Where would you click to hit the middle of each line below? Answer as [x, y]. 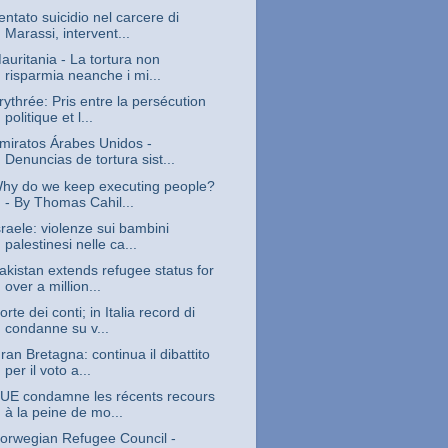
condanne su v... [56, 328]
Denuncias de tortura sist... [89, 160]
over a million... [52, 286]
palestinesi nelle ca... [70, 244]
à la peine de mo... [63, 413]
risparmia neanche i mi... [82, 76]
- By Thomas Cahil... [69, 202]
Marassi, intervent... [67, 34]
